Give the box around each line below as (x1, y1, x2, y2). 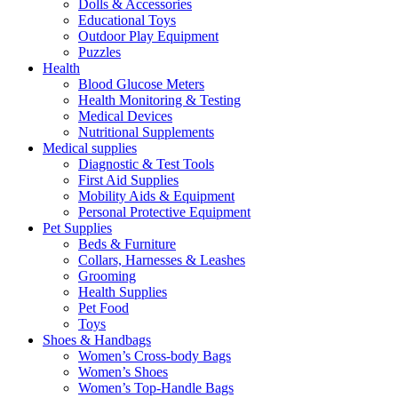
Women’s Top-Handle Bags (78, 379, 234, 395)
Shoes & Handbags (43, 331, 151, 347)
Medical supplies (43, 139, 137, 155)
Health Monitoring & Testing (78, 92, 241, 107)
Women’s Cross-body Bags (78, 347, 231, 363)
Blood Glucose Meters (78, 76, 204, 92)
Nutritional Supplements (78, 123, 214, 139)
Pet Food (78, 299, 129, 315)
